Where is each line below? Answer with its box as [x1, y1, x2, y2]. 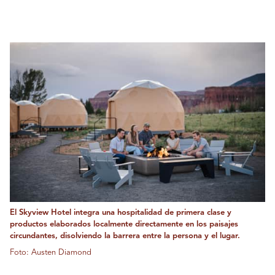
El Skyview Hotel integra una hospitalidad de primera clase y [10, 209, 231, 217]
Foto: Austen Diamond [10, 249, 91, 257]
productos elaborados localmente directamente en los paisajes [10, 220, 238, 229]
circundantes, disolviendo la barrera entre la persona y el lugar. [10, 232, 240, 241]
